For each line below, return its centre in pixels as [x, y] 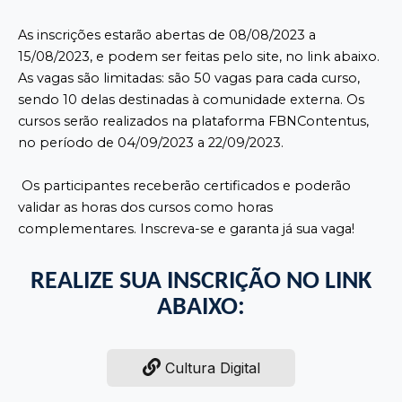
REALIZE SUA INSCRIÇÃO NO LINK [201, 281]
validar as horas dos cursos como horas [145, 207]
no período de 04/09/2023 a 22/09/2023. [151, 143]
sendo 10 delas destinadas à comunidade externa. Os [191, 100]
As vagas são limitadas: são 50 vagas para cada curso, [189, 79]
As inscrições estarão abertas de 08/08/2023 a [167, 35]
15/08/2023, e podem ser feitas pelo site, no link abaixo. [199, 57]
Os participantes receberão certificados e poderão [184, 185]
